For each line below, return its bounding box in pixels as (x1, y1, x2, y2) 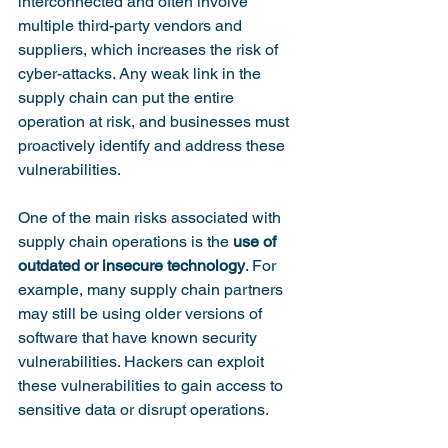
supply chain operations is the (18, 232, 233, 251)
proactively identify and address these (18, 136, 289, 155)
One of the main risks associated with (18, 208, 285, 227)
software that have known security (18, 328, 261, 347)
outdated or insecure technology (18, 256, 245, 275)
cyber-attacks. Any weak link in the (18, 64, 265, 83)
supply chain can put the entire (18, 88, 238, 107)
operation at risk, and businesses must (18, 112, 293, 131)
